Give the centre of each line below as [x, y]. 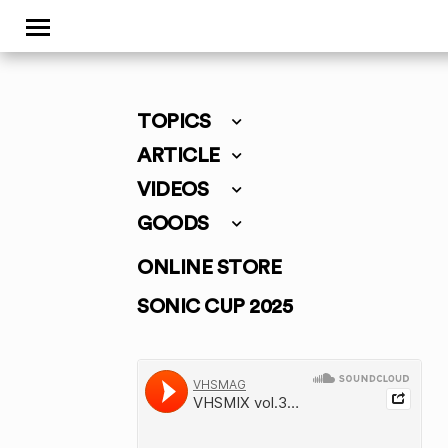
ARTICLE [178, 156]
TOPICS [173, 122]
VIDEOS [172, 190]
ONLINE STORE [209, 268]
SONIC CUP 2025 [214, 307]
